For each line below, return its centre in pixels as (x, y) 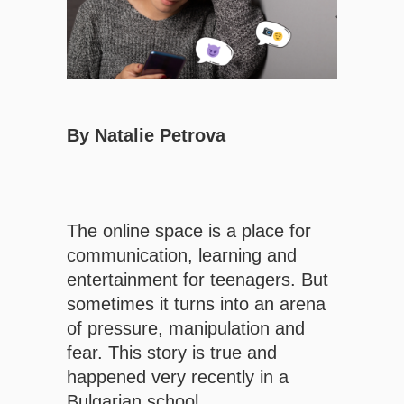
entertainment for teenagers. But (197, 280)
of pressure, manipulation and (186, 329)
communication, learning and (182, 256)
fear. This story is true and (172, 353)
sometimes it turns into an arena (196, 304)
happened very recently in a (178, 377)
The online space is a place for (189, 231)
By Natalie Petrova (146, 136)
